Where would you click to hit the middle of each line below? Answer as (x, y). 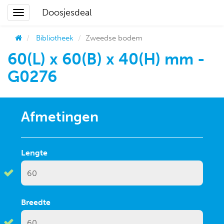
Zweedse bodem (114, 38)
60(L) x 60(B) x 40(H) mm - (106, 59)
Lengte (34, 153)
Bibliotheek (55, 38)
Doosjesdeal (67, 12)
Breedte (36, 202)
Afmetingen (60, 117)
